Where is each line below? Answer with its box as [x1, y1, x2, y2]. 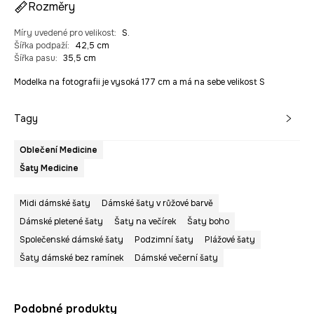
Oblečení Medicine [20, 144, 97, 156]
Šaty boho [187, 216, 229, 228]
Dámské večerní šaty [135, 252, 218, 264]
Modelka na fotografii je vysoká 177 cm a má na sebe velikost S [14, 76, 265, 88]
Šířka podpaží [14, 40, 67, 52]
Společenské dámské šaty [20, 234, 123, 246]
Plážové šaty [205, 234, 255, 246]
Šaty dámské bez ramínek [20, 252, 123, 264]
